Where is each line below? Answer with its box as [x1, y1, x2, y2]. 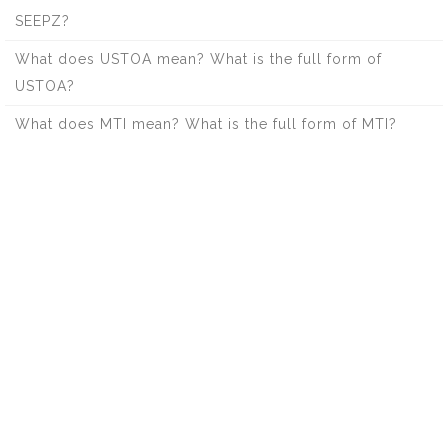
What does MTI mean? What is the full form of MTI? [15, 116, 397, 132]
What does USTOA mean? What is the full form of [15, 51, 382, 67]
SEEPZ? [15, 13, 70, 29]
